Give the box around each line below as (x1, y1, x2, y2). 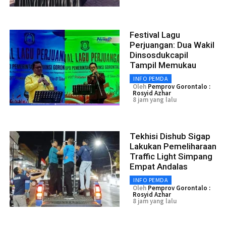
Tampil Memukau (130, 60, 196, 70)
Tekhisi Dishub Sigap (130, 131, 210, 141)
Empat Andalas (130, 161, 188, 172)
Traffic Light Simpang (130, 151, 212, 161)
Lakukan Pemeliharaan (130, 141, 216, 151)
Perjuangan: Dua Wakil (130, 39, 214, 50)
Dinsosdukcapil (130, 49, 188, 60)
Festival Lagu (130, 29, 180, 40)
